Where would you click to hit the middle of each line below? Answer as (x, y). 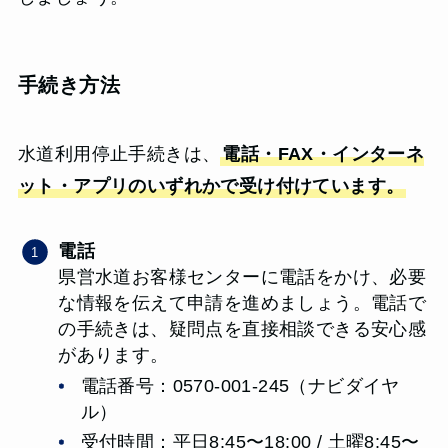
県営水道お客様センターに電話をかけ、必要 (242, 277)
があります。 (113, 355)
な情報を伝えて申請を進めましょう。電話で (242, 303)
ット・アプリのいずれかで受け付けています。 (211, 186)
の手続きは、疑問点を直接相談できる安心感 (242, 329)
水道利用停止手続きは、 (119, 154)
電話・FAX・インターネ (323, 154)
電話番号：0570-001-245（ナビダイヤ (240, 385)
